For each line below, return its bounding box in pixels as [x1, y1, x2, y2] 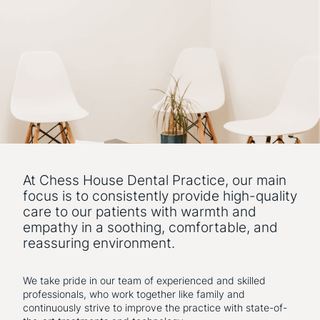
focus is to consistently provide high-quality [23, 187, 297, 205]
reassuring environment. [23, 234, 175, 252]
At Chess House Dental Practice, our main [23, 171, 286, 189]
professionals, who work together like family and [23, 288, 245, 301]
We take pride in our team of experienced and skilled [23, 274, 266, 287]
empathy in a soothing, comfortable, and [23, 219, 278, 236]
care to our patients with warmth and [23, 203, 256, 221]
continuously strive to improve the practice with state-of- [23, 301, 287, 314]
